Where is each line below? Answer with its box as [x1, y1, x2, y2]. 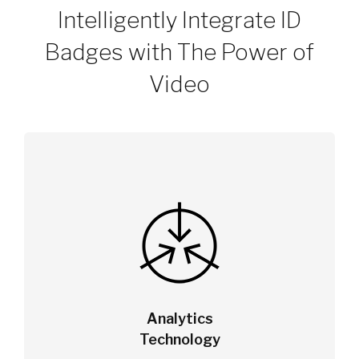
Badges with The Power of [45, 38, 314, 67]
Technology [139, 331, 220, 349]
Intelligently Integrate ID [58, 6, 301, 34]
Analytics [146, 310, 213, 328]
